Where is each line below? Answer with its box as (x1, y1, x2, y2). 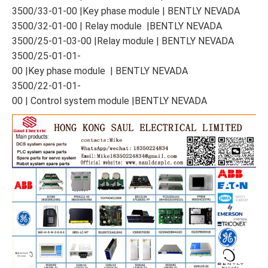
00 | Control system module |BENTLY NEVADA (12, 95, 207, 107)
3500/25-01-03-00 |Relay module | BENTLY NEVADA (12, 35, 234, 47)
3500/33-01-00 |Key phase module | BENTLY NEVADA (12, 5, 240, 17)
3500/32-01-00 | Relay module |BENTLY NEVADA (12, 20, 222, 32)
